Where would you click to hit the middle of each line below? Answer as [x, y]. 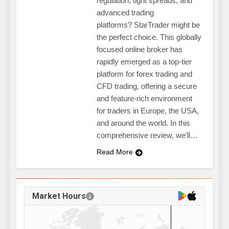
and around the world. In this [143, 123]
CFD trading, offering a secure [146, 86]
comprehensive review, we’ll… [147, 135]
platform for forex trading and [144, 74]
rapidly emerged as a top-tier [144, 62]
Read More [114, 152]
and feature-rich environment [144, 99]
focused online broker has [139, 50]
